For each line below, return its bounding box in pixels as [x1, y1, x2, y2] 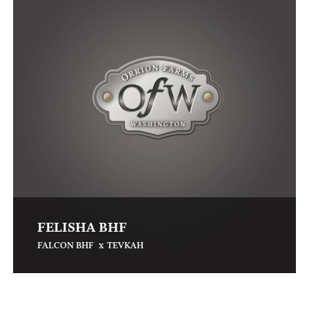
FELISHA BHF [37, 219, 127, 238]
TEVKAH [107, 240, 143, 252]
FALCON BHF [37, 240, 96, 252]
